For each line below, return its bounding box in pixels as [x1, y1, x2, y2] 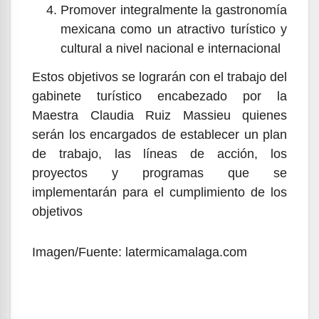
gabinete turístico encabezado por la [32, 88, 287, 103]
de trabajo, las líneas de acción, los [32, 146, 287, 161]
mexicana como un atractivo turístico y [61, 21, 287, 36]
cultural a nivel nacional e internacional [61, 41, 281, 56]
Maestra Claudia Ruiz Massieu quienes [32, 108, 287, 122]
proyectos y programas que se [32, 165, 287, 180]
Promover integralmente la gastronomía [61, 2, 287, 17]
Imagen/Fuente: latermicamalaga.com [32, 244, 247, 259]
